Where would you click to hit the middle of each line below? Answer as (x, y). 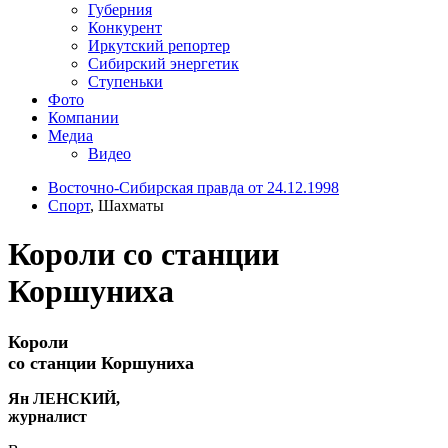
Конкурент (125, 27)
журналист (47, 416)
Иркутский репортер (159, 45)
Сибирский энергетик (163, 63)
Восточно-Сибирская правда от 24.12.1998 (193, 187)
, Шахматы (127, 205)
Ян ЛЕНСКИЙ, (64, 398)
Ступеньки (125, 81)
